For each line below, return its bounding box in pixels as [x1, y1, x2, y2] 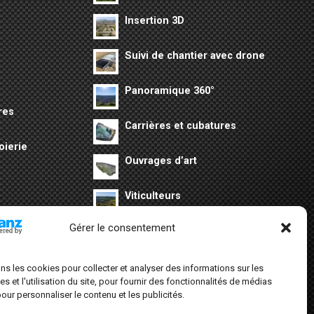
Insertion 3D [124, 14, 184, 27]
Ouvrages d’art [124, 154, 197, 167]
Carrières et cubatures [124, 119, 236, 132]
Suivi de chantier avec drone [124, 49, 265, 62]
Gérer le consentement [69, 221, 176, 235]
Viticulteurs [124, 189, 181, 202]
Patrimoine [124, 259, 179, 272]
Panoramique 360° [124, 84, 214, 97]
